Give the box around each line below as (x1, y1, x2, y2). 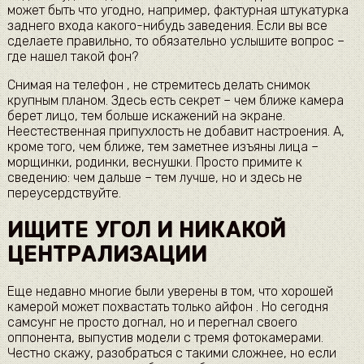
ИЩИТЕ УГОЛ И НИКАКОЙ (6, 217, 286, 242)
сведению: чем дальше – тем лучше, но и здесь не (6, 169, 302, 185)
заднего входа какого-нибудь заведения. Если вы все (6, 17, 327, 33)
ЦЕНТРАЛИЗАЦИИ (6, 241, 208, 266)
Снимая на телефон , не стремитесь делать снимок (6, 76, 310, 93)
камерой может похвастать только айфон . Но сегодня (6, 299, 328, 315)
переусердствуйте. (6, 184, 121, 201)
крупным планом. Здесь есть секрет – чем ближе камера (6, 92, 344, 108)
